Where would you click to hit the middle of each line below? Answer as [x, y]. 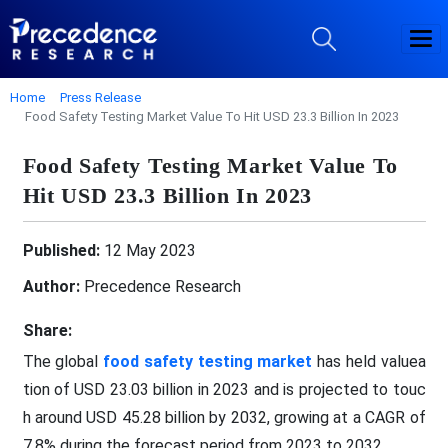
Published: [61, 250]
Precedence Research [160, 286]
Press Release [100, 97]
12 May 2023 [147, 250]
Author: [51, 286]
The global [62, 361]
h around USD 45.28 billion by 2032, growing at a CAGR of [224, 417]
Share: [47, 330]
